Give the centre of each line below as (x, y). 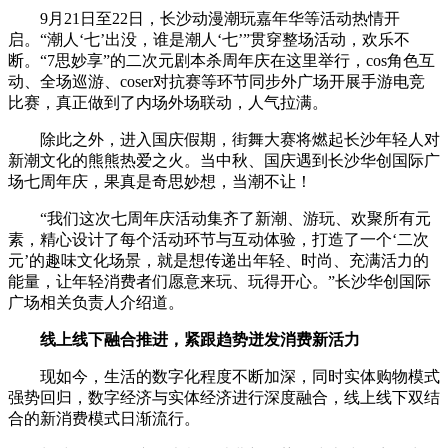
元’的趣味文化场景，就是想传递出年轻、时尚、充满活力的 (218, 260)
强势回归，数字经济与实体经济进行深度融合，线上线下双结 (224, 397)
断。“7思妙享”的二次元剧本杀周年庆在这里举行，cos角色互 (221, 60)
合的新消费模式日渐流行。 (104, 418)
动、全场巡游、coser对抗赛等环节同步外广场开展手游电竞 (216, 81)
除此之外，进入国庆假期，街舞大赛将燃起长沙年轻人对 (240, 139)
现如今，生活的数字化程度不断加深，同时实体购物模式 (240, 376)
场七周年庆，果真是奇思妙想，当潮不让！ (160, 181)
